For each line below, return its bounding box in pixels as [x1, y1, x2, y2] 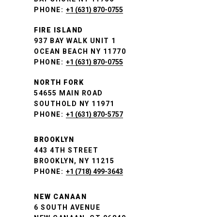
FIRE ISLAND [34, 26, 83, 34]
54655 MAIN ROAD [34, 89, 103, 97]
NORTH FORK [34, 78, 84, 87]
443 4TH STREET [34, 146, 98, 155]
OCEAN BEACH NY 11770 [34, 47, 126, 56]
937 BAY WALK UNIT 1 [34, 37, 116, 45]
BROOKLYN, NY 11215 [34, 157, 114, 165]
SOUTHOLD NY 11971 [34, 100, 115, 108]
